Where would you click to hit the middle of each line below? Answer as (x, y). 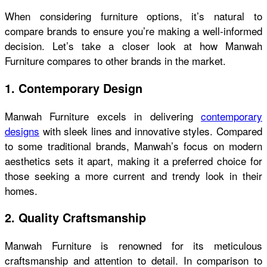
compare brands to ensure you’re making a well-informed (133, 30)
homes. (21, 190)
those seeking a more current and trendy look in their (133, 175)
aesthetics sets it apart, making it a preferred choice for (133, 160)
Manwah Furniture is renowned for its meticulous (133, 246)
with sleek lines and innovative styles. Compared (151, 131)
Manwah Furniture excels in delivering (103, 116)
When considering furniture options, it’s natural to (133, 15)
